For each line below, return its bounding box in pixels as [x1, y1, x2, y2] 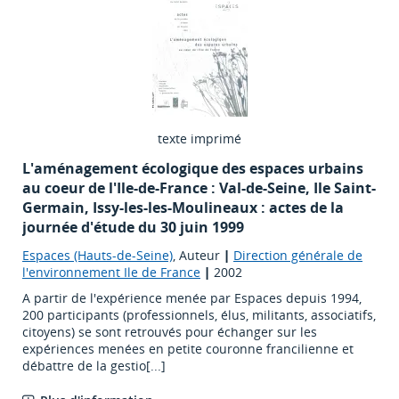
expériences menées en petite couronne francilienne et [22, 340, 354, 358]
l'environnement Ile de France [22, 264, 200, 281]
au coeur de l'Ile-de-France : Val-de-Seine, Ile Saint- [22, 178, 376, 199]
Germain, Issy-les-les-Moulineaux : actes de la [22, 198, 344, 218]
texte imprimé [158, 130, 241, 148]
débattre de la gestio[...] [22, 357, 166, 375]
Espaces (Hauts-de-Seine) [22, 247, 173, 265]
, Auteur [173, 247, 224, 265]
